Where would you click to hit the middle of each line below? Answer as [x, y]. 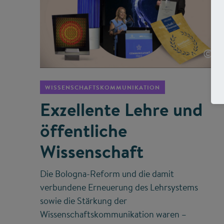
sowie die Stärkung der [83, 201]
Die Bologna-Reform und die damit [107, 174]
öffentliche [83, 131]
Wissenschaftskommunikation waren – [113, 214]
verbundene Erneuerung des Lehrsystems [119, 187]
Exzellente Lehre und [121, 110]
